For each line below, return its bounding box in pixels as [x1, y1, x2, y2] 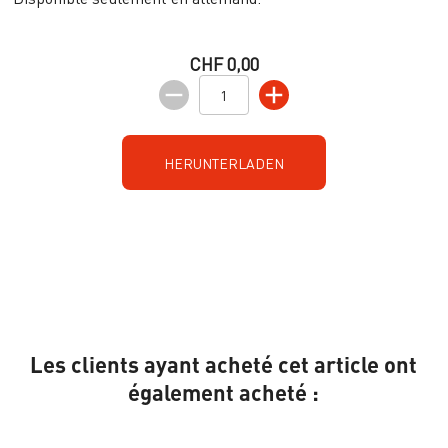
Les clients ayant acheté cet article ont [30, 350, 418, 379]
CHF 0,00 [188, 52, 259, 76]
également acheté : [128, 378, 320, 407]
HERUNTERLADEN [163, 153, 284, 172]
